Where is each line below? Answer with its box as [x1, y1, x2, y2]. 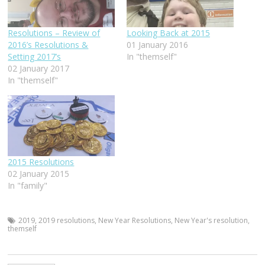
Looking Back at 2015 [126, 27, 210, 38]
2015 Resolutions [8, 156, 75, 168]
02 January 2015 [8, 168, 70, 180]
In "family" [8, 180, 48, 192]
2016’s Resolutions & [8, 38, 89, 50]
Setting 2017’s [8, 50, 62, 62]
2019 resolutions [38, 215, 95, 226]
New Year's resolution [174, 215, 248, 226]
